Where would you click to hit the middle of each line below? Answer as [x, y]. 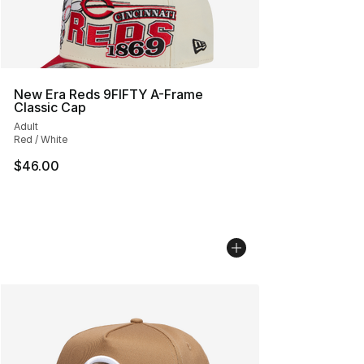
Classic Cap [50, 107]
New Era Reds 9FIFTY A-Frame [108, 94]
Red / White [41, 139]
